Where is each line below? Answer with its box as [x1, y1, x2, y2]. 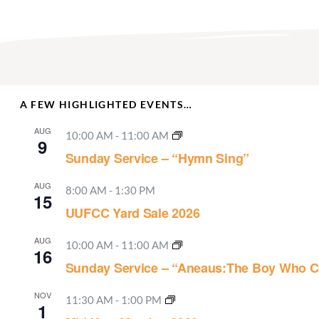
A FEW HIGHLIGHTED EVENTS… [19, 98, 193, 110]
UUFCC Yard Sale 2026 [65, 204, 200, 222]
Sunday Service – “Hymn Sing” [65, 149, 250, 167]
